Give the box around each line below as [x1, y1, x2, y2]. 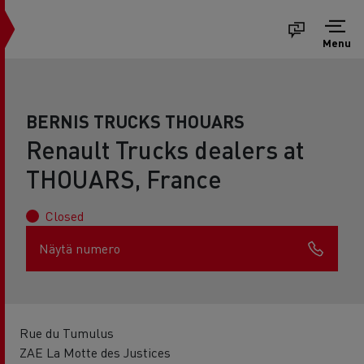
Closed [45, 207, 84, 224]
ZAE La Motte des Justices [19, 344, 171, 361]
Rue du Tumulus [19, 324, 114, 341]
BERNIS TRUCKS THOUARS [26, 110, 245, 132]
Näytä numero [39, 240, 120, 257]
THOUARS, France [26, 163, 222, 194]
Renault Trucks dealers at [26, 134, 304, 165]
